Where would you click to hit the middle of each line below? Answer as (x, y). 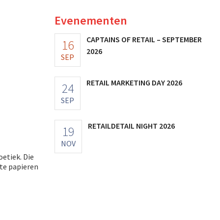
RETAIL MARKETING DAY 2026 (134, 82)
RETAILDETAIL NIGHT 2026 (131, 125)
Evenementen (91, 20)
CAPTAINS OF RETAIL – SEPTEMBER (144, 39)
